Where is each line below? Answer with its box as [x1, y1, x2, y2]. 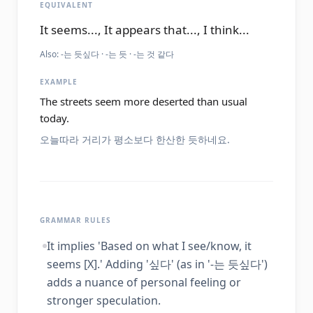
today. [40, 111, 69, 125]
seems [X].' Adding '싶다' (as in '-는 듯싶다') [47, 256, 268, 272]
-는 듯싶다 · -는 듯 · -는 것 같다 [61, 48, 174, 60]
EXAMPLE [40, 77, 78, 87]
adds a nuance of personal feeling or [47, 275, 241, 290]
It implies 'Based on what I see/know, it [47, 238, 252, 254]
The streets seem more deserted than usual [40, 94, 247, 108]
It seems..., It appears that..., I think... [40, 22, 249, 38]
